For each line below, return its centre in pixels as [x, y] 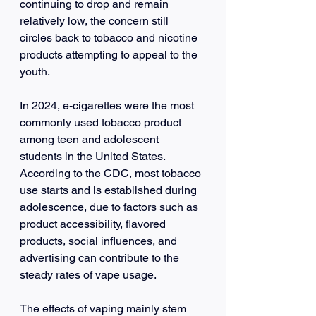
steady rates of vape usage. [88, 274]
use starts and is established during [110, 190]
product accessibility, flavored [94, 224]
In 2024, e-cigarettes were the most [108, 105]
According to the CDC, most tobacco [112, 173]
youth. [35, 71]
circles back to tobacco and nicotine [110, 37]
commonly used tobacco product [102, 122]
